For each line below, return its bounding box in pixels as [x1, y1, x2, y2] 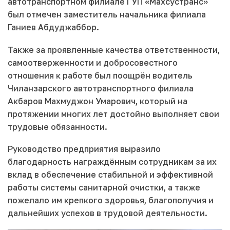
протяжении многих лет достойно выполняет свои [8, 108, 219, 119]
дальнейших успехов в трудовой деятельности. [8, 208, 207, 219]
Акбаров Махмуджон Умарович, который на [8, 95, 187, 106]
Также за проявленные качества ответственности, [8, 44, 220, 55]
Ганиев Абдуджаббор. [8, 22, 99, 32]
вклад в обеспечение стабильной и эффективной [8, 169, 213, 180]
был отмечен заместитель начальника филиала [8, 9, 206, 20]
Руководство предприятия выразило [8, 144, 161, 155]
